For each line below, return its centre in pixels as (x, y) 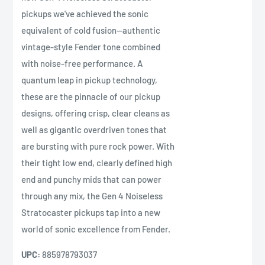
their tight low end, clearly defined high (97, 162)
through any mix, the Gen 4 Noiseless (92, 195)
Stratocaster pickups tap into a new (91, 212)
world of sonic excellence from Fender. (96, 229)
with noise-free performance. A (82, 63)
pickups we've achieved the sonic (85, 13)
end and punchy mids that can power (91, 179)
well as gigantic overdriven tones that (94, 129)
